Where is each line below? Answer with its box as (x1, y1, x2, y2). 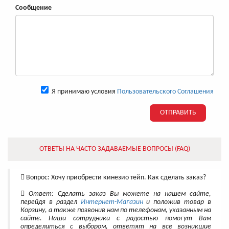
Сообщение (15, 4, 52, 12)
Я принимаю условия (49, 88, 117, 96)
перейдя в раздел (20, 198, 81, 207)
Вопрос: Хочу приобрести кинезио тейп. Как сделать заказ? (25, 174, 206, 182)
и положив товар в (143, 198, 212, 207)
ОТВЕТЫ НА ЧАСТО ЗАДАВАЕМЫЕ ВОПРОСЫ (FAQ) (39, 145, 190, 153)
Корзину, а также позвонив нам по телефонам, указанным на (20, 207, 211, 215)
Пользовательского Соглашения (117, 88, 214, 96)
